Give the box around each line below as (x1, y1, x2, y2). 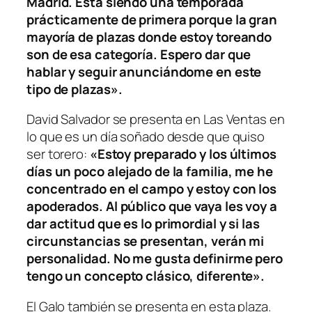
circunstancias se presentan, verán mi (26, 232, 265, 251)
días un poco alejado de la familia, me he (26, 162, 273, 181)
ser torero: (26, 145, 90, 164)
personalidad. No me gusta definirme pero (26, 249, 283, 268)
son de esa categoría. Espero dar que (26, 45, 251, 63)
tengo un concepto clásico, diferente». (26, 267, 265, 286)
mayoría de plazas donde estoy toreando (26, 27, 272, 46)
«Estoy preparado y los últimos (89, 145, 276, 164)
